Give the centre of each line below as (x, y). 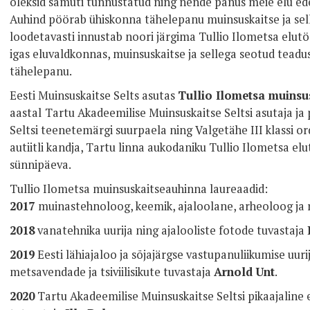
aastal (26, 112)
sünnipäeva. (42, 164)
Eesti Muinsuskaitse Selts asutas (94, 95)
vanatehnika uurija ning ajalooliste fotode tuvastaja (171, 230)
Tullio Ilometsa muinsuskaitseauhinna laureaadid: (139, 189)
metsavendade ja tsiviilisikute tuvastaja (112, 272)
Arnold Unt (244, 272)
